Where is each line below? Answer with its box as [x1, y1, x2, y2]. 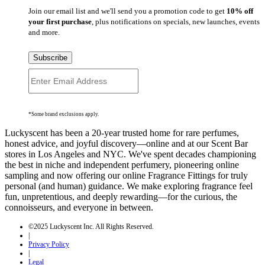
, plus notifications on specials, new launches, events [92, 17, 260, 26]
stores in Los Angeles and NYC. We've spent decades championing [5, 148, 256, 159]
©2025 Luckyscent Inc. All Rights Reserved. [28, 222, 154, 231]
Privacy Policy [28, 240, 69, 248]
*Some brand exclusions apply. [28, 111, 99, 117]
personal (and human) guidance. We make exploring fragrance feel [5, 180, 253, 191]
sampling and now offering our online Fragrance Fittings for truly [5, 170, 248, 180]
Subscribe [33, 53, 67, 62]
